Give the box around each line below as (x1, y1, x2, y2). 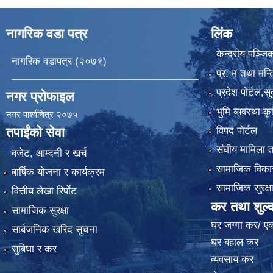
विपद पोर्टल (216, 124, 257, 136)
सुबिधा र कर (11, 243, 57, 255)
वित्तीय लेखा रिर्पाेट (11, 185, 77, 197)
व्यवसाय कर (211, 253, 253, 266)
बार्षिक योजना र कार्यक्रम (11, 166, 105, 179)
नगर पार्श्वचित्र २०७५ (6, 109, 80, 120)
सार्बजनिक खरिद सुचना (11, 224, 97, 236)
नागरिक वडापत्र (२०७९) (11, 55, 107, 67)
